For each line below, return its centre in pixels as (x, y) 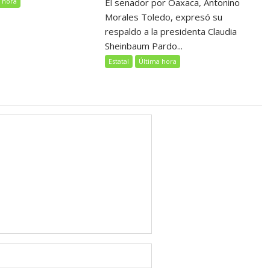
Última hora (158, 61)
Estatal (119, 61)
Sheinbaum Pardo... (144, 46)
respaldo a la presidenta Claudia (171, 31)
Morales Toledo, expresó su (164, 17)
